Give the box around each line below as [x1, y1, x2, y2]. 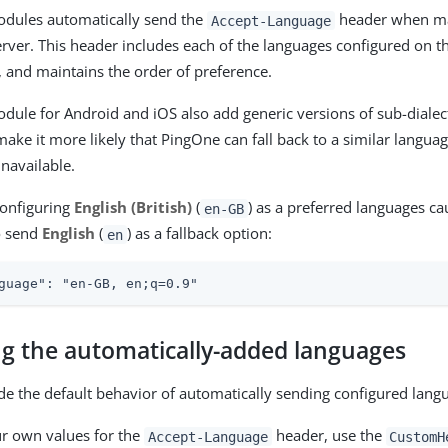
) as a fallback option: [126, 223, 272, 244]
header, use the [271, 425, 386, 446]
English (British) [74, 197, 193, 218]
